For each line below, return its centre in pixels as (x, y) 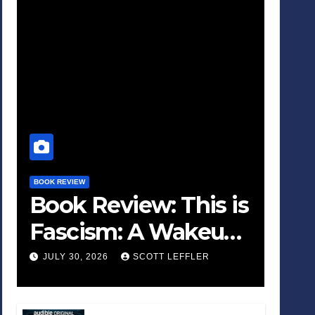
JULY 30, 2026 (77, 257)
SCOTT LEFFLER (172, 257)
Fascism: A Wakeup (134, 232)
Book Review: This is (139, 205)
